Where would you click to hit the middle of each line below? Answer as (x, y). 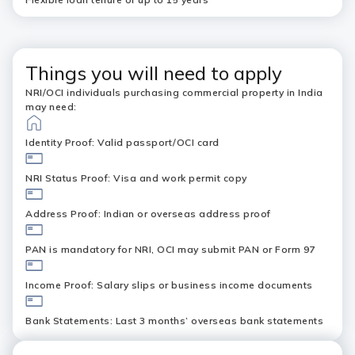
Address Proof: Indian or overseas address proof (148, 214)
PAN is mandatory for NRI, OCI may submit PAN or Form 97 (170, 249)
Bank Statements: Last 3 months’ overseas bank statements (174, 321)
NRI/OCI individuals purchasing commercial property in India (174, 92)
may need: (51, 107)
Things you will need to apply (154, 73)
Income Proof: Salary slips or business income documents (169, 285)
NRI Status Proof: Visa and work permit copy (136, 178)
